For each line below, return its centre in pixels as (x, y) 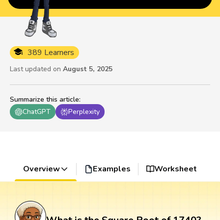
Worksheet (176, 169)
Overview (41, 169)
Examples (111, 169)
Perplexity (84, 112)
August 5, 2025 (88, 69)
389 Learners (51, 53)
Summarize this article (44, 100)
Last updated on (35, 69)
